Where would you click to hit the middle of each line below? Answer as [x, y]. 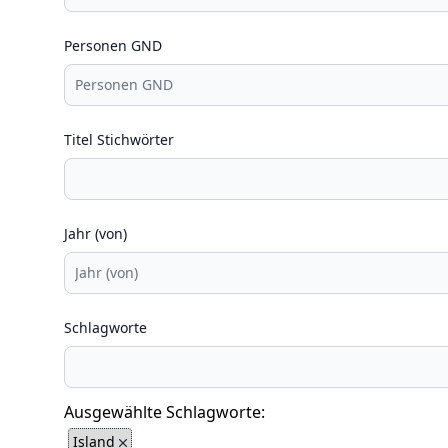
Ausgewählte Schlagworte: [164, 412]
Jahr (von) [95, 233]
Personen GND [113, 45]
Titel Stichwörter [119, 139]
